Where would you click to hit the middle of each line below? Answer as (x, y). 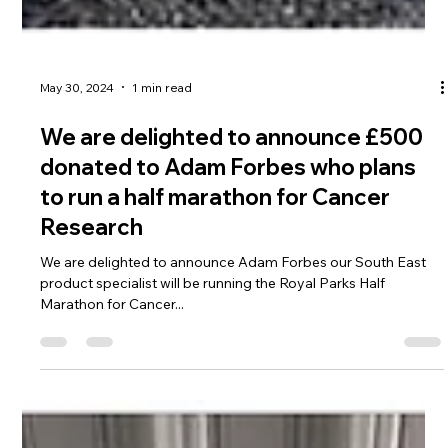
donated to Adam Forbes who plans (228, 399)
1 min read (162, 319)
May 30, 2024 (77, 319)
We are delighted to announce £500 (232, 369)
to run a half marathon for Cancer (215, 429)
